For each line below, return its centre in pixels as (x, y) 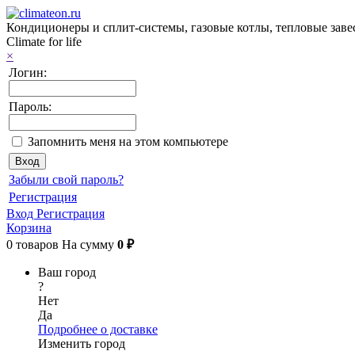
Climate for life (44, 42)
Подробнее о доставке (98, 329)
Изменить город (82, 344)
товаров (37, 244)
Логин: (28, 73)
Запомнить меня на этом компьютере (128, 141)
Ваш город (67, 272)
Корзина (29, 228)
